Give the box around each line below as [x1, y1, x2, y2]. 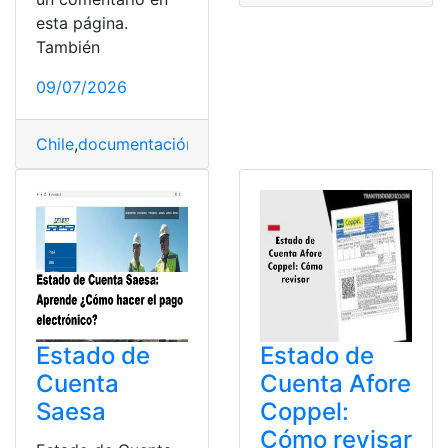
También [36, 37, 100, 58]
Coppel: [260, 397, 349, 427]
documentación [78, 134, 195, 155]
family [336, 134, 382, 155]
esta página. [36, 13, 128, 34]
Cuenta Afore [260, 369, 411, 399]
